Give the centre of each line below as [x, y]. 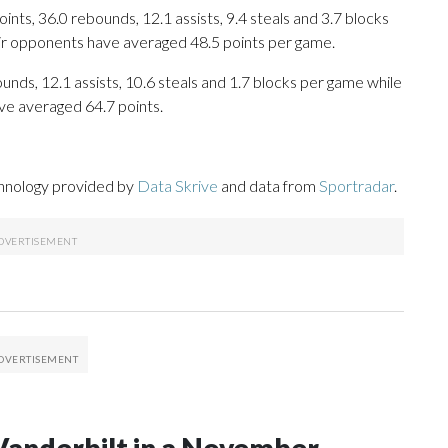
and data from [268, 186]
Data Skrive [177, 186]
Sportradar [356, 186]
